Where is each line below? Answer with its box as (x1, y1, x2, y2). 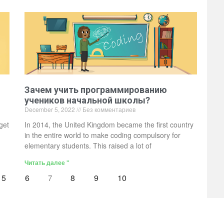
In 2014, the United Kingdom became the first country (24, 119, 193, 129)
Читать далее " (24, 157, 69, 167)
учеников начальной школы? (24, 94, 150, 105)
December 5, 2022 (24, 104, 76, 113)
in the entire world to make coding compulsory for (24, 129, 180, 140)
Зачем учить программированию (24, 84, 167, 95)
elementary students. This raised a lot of (24, 140, 151, 150)
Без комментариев (80, 104, 135, 113)
